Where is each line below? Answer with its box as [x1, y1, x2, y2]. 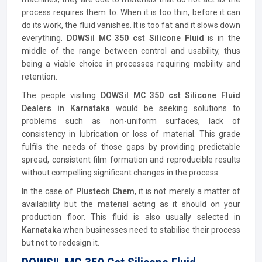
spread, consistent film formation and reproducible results [22, 155, 240, 164]
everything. [22, 33, 67, 43]
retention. [22, 72, 57, 81]
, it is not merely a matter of [134, 187, 241, 196]
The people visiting [22, 91, 101, 100]
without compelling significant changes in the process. [22, 168, 220, 177]
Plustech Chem [75, 187, 135, 196]
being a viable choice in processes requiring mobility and [22, 59, 240, 68]
